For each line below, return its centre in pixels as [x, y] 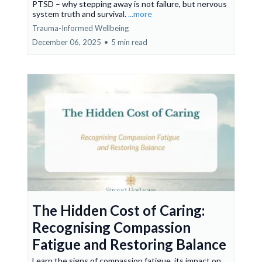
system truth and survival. [80, 14]
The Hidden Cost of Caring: [118, 210]
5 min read [129, 42]
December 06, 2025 [67, 42]
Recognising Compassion [111, 227]
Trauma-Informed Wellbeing [80, 28]
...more [140, 14]
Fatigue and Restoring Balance [129, 244]
